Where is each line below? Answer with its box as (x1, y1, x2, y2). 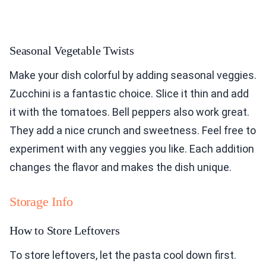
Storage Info (9, 194, 73, 209)
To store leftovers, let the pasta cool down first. (9, 248, 236, 261)
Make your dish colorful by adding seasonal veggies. (9, 68, 256, 81)
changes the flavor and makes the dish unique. (9, 160, 232, 173)
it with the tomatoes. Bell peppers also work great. (9, 105, 249, 118)
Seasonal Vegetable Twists (9, 43, 134, 57)
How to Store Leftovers (9, 223, 120, 237)
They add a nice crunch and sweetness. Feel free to (9, 123, 256, 137)
